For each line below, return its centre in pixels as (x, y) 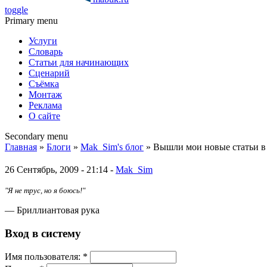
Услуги (43, 41)
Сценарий (49, 73)
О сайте (44, 116)
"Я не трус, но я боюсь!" (45, 190)
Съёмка (44, 84)
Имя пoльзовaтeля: (44, 257)
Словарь (46, 52)
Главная (21, 147)
